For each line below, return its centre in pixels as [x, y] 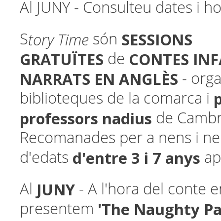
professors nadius [86, 118]
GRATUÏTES [62, 59]
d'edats [46, 158]
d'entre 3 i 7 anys [138, 158]
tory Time [58, 39]
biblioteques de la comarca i [117, 98]
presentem [57, 209]
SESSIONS [157, 39]
